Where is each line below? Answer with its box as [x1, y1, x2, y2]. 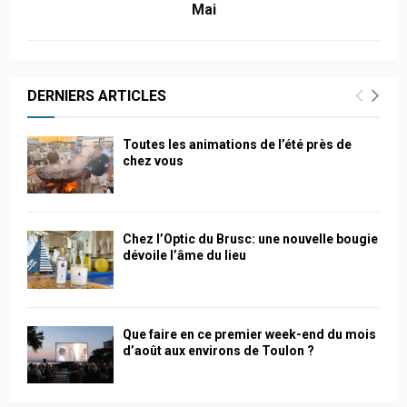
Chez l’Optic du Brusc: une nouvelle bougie [123, 232, 378, 247]
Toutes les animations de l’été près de [123, 137, 352, 153]
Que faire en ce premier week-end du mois [123, 326, 376, 342]
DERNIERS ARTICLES [27, 87, 166, 105]
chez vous [123, 154, 184, 169]
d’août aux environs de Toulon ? [123, 342, 314, 358]
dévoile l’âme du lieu [123, 248, 246, 263]
